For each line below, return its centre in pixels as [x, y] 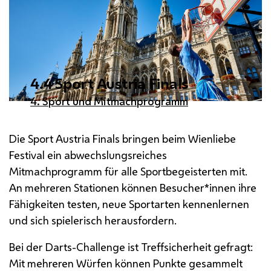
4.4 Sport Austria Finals [109, 83]
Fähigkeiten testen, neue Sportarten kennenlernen [129, 204]
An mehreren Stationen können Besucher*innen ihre [133, 187]
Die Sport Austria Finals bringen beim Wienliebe [122, 138]
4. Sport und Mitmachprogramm [109, 101]
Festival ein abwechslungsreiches [88, 155]
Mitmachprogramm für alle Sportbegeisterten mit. [128, 171]
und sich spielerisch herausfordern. [93, 220]
